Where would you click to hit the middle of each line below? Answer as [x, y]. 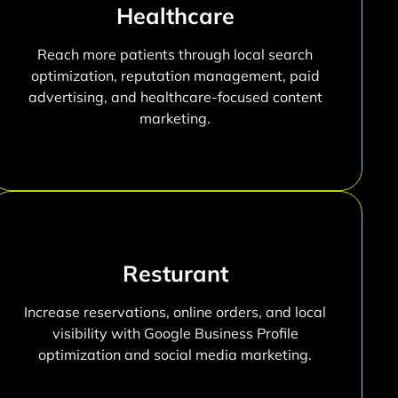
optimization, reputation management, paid [175, 76]
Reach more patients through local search [175, 55]
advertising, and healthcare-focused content [175, 97]
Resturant [175, 274]
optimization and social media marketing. [175, 355]
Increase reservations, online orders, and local [175, 312]
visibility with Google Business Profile [175, 334]
